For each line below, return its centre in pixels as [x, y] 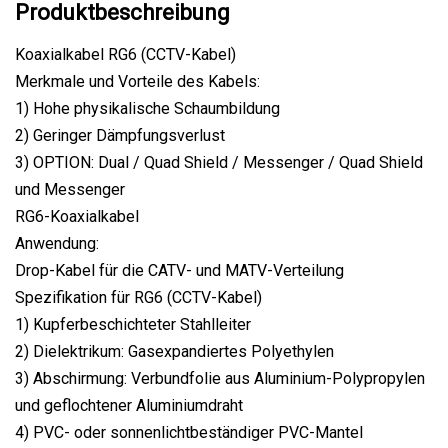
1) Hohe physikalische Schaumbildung [147, 108]
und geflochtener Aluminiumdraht [129, 405]
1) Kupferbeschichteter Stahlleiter [133, 324]
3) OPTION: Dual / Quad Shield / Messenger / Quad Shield [219, 162]
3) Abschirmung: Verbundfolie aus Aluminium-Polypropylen [220, 378]
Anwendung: [57, 243]
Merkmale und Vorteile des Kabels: [137, 81]
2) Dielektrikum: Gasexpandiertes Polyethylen [174, 351]
